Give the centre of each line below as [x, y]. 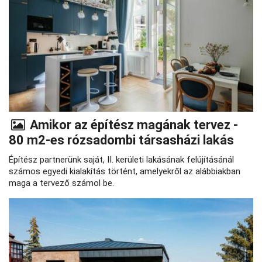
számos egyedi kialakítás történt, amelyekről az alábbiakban [125, 171]
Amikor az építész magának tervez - [132, 125]
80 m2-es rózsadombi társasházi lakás [123, 140]
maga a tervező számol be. [63, 183]
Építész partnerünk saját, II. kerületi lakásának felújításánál [121, 159]
